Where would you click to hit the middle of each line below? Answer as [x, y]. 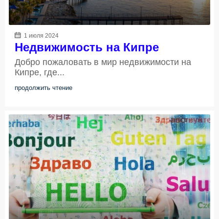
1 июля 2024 [41, 35]
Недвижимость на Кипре [87, 47]
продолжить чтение [44, 88]
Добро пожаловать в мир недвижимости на [103, 62]
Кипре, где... [40, 72]
